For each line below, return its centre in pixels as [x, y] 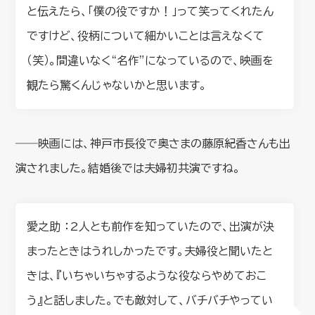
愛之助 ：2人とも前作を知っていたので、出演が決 [151, 226]
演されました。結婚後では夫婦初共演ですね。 [128, 168]
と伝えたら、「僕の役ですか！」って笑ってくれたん [150, 11]
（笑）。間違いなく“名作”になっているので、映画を [150, 60]
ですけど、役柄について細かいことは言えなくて [146, 36]
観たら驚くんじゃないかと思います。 [117, 85]
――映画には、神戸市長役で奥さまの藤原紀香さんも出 [153, 143]
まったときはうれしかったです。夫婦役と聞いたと [150, 251]
